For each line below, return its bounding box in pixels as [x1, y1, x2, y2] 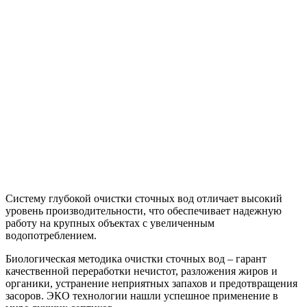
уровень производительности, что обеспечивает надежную [5, 205, 282, 217]
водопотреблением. [5, 230, 97, 242]
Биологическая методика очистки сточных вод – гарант [5, 253, 267, 265]
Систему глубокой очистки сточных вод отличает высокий [5, 193, 282, 205]
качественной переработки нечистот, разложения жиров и [5, 265, 278, 278]
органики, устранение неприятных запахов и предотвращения [5, 278, 297, 290]
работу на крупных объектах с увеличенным [5, 217, 214, 230]
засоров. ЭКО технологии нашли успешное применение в [5, 290, 278, 302]
